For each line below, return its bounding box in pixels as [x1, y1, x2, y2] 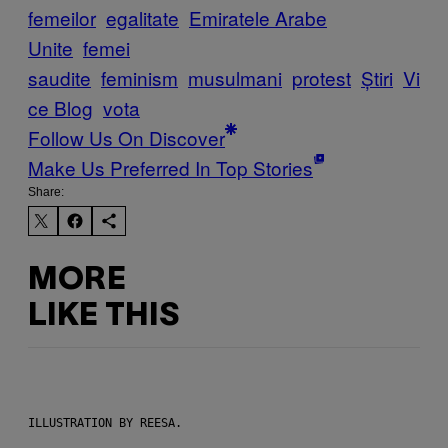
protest [292, 64, 351, 92]
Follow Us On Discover [28, 124, 225, 152]
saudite [28, 64, 91, 92]
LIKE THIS [28, 301, 179, 331]
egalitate [106, 4, 179, 32]
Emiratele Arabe [189, 4, 327, 32]
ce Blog [28, 94, 93, 122]
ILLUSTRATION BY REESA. [28, 416, 182, 431]
